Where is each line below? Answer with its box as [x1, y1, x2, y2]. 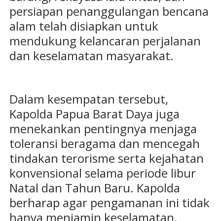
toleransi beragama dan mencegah [9, 135, 200, 152]
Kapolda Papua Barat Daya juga [9, 106, 180, 122]
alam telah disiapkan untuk [9, 18, 158, 35]
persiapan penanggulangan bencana [9, 3, 209, 20]
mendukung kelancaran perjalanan [9, 33, 201, 49]
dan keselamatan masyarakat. [9, 47, 174, 64]
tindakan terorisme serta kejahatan [9, 150, 204, 167]
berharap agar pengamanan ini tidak [9, 194, 210, 211]
